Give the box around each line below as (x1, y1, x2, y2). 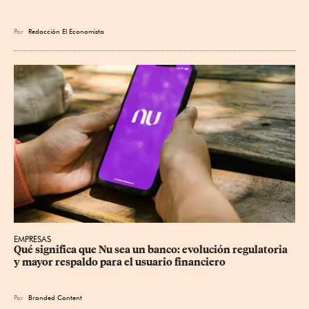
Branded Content (28, 293, 82, 302)
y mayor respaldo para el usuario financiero (14, 256, 226, 269)
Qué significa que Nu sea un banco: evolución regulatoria (14, 243, 290, 257)
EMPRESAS (14, 234, 51, 245)
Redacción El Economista (28, 26, 104, 35)
